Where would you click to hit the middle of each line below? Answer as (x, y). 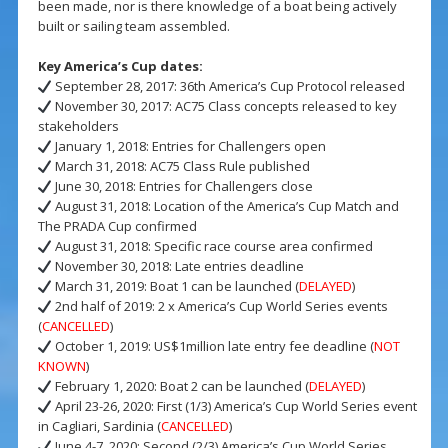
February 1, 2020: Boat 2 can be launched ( (181, 386)
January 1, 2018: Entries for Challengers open (189, 146)
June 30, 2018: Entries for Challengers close (183, 186)
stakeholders (78, 126)
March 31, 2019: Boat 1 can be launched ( (176, 286)
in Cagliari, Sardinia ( (99, 426)
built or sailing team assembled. (133, 26)
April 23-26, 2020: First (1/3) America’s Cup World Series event (235, 406)
